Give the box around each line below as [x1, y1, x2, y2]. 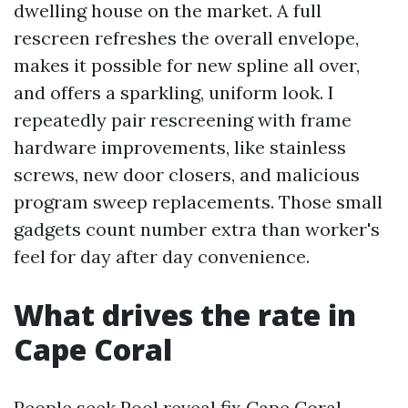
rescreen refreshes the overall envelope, [14, 26, 359, 49]
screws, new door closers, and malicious [14, 163, 360, 186]
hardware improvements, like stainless [14, 136, 346, 158]
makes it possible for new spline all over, [14, 54, 360, 76]
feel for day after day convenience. [14, 245, 310, 268]
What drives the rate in [14, 295, 356, 334]
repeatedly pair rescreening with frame [14, 108, 352, 131]
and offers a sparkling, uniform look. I [14, 81, 334, 104]
